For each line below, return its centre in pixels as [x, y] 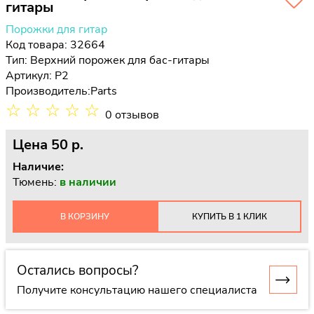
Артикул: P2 [37, 76]
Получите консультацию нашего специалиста [137, 290]
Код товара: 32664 [55, 45]
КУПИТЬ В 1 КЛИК [229, 216]
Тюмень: [36, 182]
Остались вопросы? [77, 270]
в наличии [88, 182]
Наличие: [38, 167]
